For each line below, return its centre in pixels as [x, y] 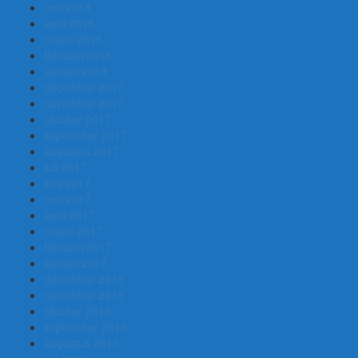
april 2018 [69, 24]
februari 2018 [78, 56]
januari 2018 [76, 72]
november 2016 [84, 295]
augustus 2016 [82, 343]
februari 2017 [78, 247]
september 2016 [86, 327]
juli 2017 [65, 167]
